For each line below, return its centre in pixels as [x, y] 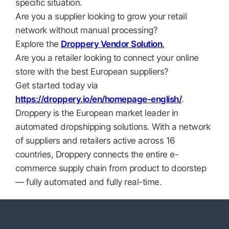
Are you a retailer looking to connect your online [107, 58]
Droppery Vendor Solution [111, 44]
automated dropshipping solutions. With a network [113, 127]
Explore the [38, 44]
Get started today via [57, 85]
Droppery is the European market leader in [97, 113]
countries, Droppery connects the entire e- [97, 154]
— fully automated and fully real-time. [88, 182]
